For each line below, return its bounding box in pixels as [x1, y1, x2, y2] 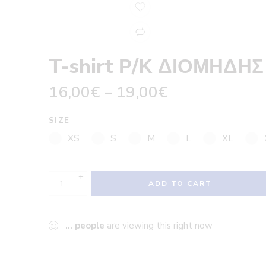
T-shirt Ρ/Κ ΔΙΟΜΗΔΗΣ [49, 53, 264, 81]
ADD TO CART [148, 179, 212, 189]
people [75, 220, 104, 232]
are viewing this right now [104, 220, 213, 232]
